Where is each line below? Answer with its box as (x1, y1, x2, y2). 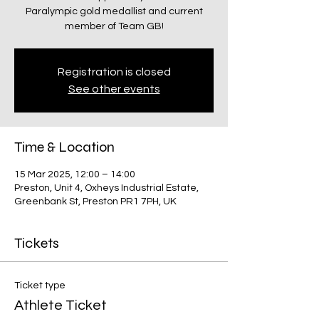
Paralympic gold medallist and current (25, 6, 203, 16)
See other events (68, 83, 160, 95)
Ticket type (14, 281, 66, 291)
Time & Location (14, 138, 115, 156)
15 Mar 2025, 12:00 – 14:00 (14, 169, 135, 179)
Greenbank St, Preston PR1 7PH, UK (14, 197, 177, 206)
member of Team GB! (64, 21, 164, 31)
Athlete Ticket (14, 298, 107, 313)
